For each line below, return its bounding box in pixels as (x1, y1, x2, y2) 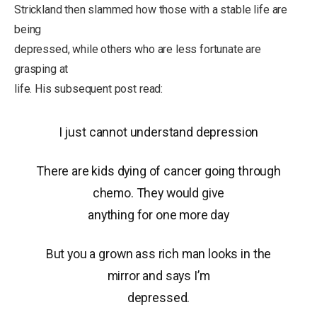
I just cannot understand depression (58, 124, 259, 139)
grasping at (14, 62, 69, 76)
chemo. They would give (92, 185, 225, 201)
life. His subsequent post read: (14, 82, 163, 96)
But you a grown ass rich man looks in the (45, 246, 272, 262)
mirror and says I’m (107, 268, 210, 284)
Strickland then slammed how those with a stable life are (14, 3, 288, 17)
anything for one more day (88, 207, 229, 223)
